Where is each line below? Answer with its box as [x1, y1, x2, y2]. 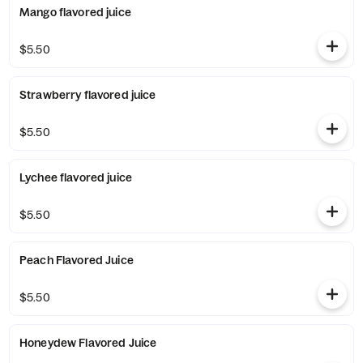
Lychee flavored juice [19, 170, 132, 185]
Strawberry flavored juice [19, 88, 156, 102]
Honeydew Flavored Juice [19, 335, 157, 350]
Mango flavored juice [19, 5, 131, 19]
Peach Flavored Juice [19, 253, 134, 267]
